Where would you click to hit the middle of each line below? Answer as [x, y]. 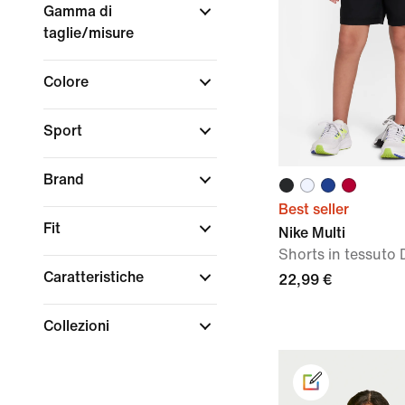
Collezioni [78, 326]
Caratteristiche [95, 277]
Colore [68, 82]
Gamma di [78, 11]
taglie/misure [90, 33]
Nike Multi [312, 233]
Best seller [314, 209]
